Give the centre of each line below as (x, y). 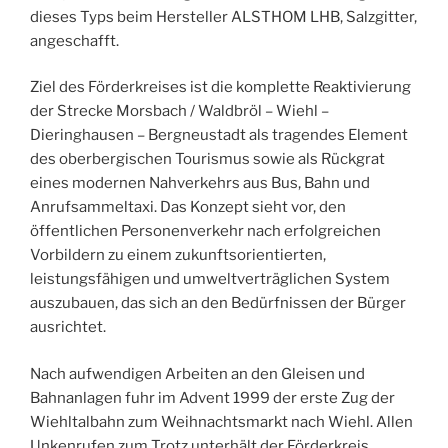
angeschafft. (74, 40)
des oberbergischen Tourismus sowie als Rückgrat (207, 159)
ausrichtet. (68, 327)
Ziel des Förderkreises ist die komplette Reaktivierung (220, 87)
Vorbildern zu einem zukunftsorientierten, (178, 255)
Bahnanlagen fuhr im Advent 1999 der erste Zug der (212, 397)
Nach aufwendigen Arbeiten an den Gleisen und (197, 373)
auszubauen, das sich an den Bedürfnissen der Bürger (218, 303)
